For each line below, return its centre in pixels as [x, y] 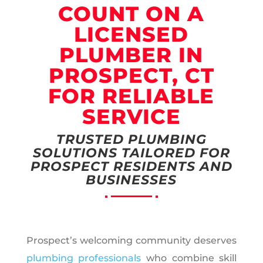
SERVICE [131, 116]
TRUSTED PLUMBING [131, 139]
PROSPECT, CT [131, 75]
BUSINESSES [131, 180]
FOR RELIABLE [131, 96]
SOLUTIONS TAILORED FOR [131, 153]
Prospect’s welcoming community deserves [131, 240]
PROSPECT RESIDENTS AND [131, 166]
